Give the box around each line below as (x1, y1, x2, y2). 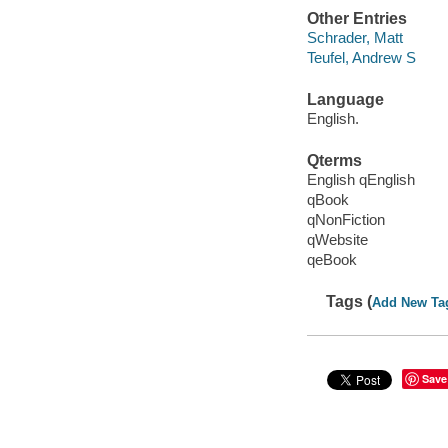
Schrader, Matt (306, 29, 403, 47)
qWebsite (306, 231, 368, 249)
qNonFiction (306, 211, 385, 229)
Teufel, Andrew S (306, 49, 416, 67)
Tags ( (326, 292, 373, 310)
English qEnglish (306, 171, 415, 189)
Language (306, 90, 384, 108)
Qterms (306, 151, 362, 169)
